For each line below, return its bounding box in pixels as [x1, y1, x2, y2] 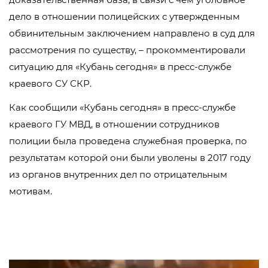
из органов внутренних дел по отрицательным [9, 169, 227, 180]
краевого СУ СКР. [9, 78, 92, 89]
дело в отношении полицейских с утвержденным [9, 11, 240, 22]
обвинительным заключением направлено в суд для [9, 28, 255, 39]
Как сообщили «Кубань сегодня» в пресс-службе [9, 102, 236, 113]
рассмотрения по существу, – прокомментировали [9, 44, 245, 56]
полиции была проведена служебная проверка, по [9, 135, 247, 147]
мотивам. [9, 185, 52, 197]
